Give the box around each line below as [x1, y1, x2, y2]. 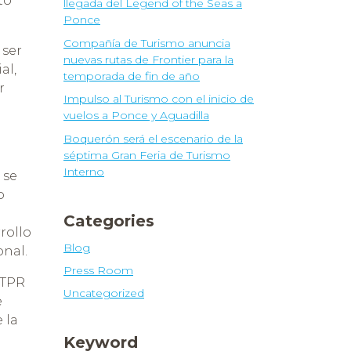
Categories [63, 211, 154, 230]
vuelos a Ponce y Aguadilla [63, 108, 209, 123]
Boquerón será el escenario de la [63, 131, 243, 146]
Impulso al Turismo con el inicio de [63, 92, 254, 107]
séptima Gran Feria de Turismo [63, 147, 230, 162]
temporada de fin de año [63, 68, 200, 83]
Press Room [63, 263, 133, 278]
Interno [63, 164, 104, 179]
